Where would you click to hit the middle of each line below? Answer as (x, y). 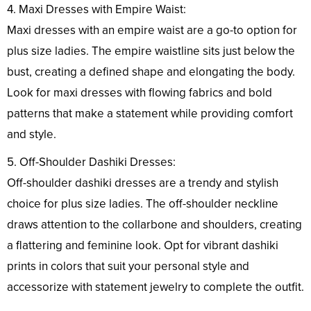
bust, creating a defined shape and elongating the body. (151, 72)
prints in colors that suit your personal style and (128, 266)
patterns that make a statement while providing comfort (150, 113)
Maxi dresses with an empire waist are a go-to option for (152, 30)
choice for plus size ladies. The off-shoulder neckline (143, 203)
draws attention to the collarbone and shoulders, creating (154, 224)
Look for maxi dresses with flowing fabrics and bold (140, 92)
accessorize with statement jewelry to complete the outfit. (155, 287)
